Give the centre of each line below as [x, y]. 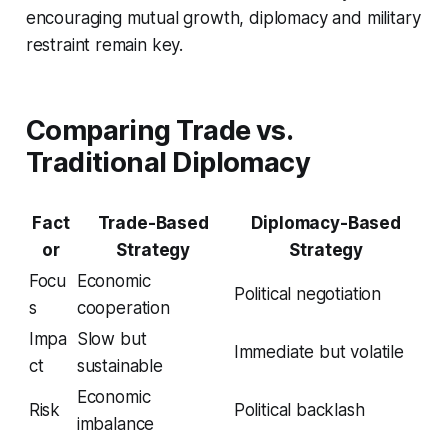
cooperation [123, 308]
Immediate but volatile [318, 352]
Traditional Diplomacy [168, 163]
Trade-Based [153, 223]
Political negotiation [307, 294]
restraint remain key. [104, 45]
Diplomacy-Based [326, 223]
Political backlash [299, 410]
